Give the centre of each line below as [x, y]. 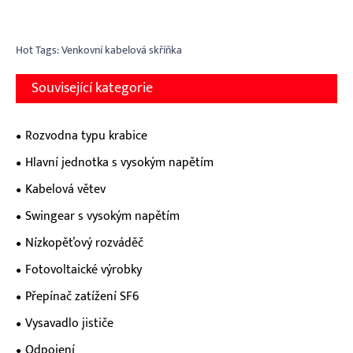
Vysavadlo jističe [69, 323]
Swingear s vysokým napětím [102, 216]
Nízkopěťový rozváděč [84, 243]
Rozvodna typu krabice [86, 136]
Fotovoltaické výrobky [84, 269]
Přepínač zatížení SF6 [82, 296]
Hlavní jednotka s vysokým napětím [119, 162]
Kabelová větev [65, 189]
